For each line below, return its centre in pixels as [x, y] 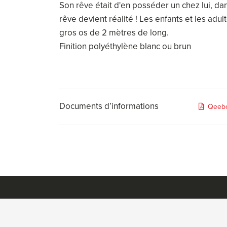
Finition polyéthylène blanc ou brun [125, 46]
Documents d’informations [109, 106]
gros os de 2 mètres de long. [114, 32]
